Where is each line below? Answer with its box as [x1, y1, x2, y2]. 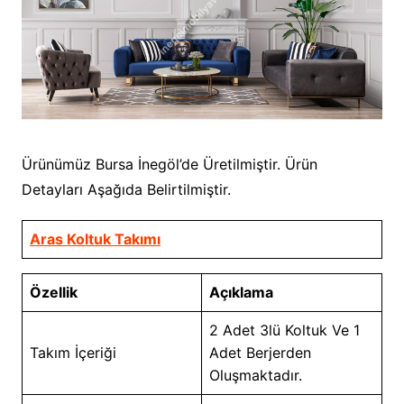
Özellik [29, 282, 78, 301]
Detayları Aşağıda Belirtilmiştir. [21, 179, 231, 198]
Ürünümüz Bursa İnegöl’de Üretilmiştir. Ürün [21, 154, 317, 173]
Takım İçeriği [29, 343, 121, 362]
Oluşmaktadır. [208, 365, 302, 384]
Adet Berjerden [208, 343, 311, 362]
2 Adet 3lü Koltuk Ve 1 [208, 320, 360, 339]
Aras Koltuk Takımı [29, 229, 161, 248]
